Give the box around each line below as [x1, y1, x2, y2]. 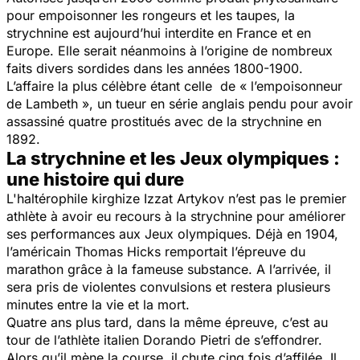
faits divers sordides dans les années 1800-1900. [6, 59, 303, 76]
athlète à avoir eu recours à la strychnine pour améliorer [6, 207, 346, 224]
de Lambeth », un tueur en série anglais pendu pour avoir [6, 95, 353, 112]
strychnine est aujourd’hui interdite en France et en [6, 24, 311, 41]
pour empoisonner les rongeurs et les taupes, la [6, 6, 295, 23]
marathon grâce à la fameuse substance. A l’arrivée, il [6, 260, 331, 277]
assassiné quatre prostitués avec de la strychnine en [6, 112, 321, 129]
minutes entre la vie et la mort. [6, 296, 190, 313]
